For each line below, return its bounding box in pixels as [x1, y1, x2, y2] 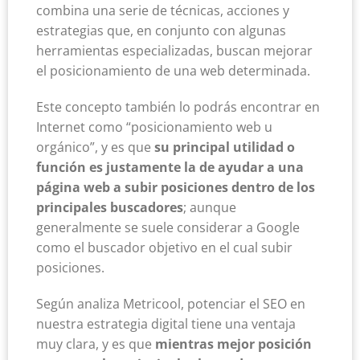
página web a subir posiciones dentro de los [36, 178, 315, 197]
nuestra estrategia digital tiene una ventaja [36, 315, 296, 333]
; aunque [183, 198, 236, 217]
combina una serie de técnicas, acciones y [36, 2, 289, 20]
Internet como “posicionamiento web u [36, 118, 272, 137]
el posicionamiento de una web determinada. [36, 62, 310, 80]
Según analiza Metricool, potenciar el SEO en [36, 295, 305, 313]
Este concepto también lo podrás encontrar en [36, 98, 320, 117]
